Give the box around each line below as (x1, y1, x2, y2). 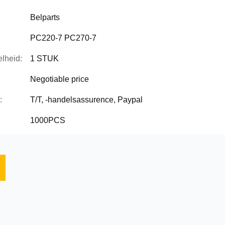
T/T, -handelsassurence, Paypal (30, 95, 143, 104)
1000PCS (30, 116, 65, 125)
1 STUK (30, 54, 59, 63)
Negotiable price (30, 75, 89, 83)
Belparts (30, 13, 60, 22)
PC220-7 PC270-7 (30, 34, 96, 42)
